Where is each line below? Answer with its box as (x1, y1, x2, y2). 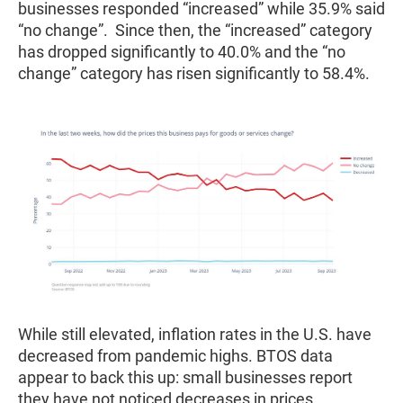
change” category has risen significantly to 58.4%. (18, 63, 377, 83)
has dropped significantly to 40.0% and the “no (18, 41, 345, 61)
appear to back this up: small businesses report (18, 368, 353, 388)
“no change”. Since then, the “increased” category (18, 20, 372, 40)
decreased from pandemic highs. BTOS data (18, 346, 333, 366)
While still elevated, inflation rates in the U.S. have (18, 325, 372, 345)
